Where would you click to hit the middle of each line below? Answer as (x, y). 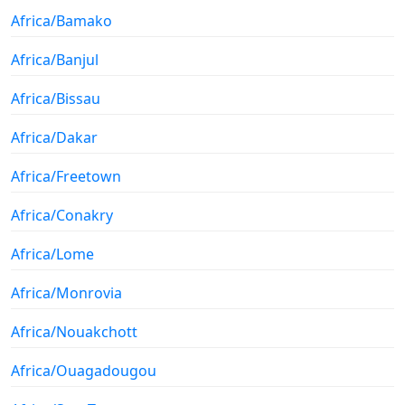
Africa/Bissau (56, 99)
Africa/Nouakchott (74, 332)
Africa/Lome (52, 254)
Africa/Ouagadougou (84, 371)
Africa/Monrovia (66, 293)
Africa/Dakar (54, 138)
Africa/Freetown (66, 177)
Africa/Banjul (55, 60)
